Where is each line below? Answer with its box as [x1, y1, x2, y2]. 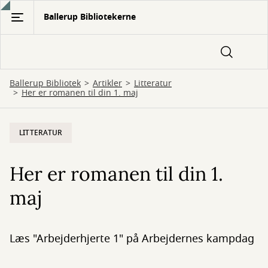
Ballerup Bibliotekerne [44, 11, 136, 23]
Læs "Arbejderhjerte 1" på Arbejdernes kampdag [10, 231, 254, 246]
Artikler [93, 77, 122, 90]
